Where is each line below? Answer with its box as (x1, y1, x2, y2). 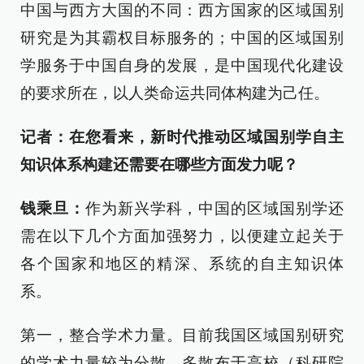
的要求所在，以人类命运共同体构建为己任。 (20, 84, 329, 102)
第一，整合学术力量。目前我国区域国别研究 (20, 327, 344, 344)
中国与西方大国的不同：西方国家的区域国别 (20, 2, 344, 19)
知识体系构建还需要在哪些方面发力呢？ (20, 156, 298, 173)
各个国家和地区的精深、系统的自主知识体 (20, 255, 344, 272)
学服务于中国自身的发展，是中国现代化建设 (20, 57, 344, 74)
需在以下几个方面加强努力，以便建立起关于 (20, 227, 344, 245)
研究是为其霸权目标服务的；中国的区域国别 (20, 29, 344, 46)
